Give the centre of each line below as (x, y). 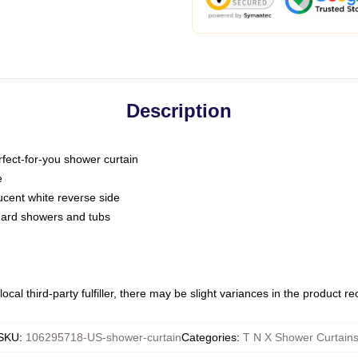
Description (179, 111)
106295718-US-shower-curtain (103, 337)
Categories (209, 337)
